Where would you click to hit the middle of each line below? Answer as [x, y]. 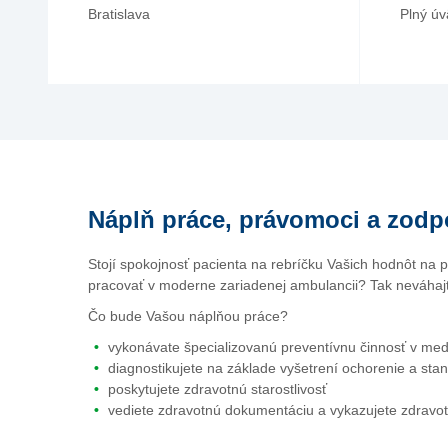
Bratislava [119, 14]
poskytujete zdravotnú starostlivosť [219, 389]
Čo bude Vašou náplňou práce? [188, 316]
